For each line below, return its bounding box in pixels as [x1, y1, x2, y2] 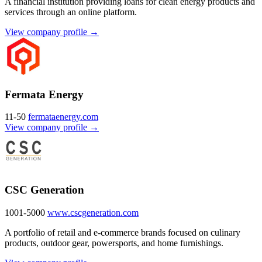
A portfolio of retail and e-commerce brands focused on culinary [5, 227, 240, 237]
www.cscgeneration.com [47, 207, 139, 218]
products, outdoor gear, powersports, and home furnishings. [5, 237, 223, 248]
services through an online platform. [5, 6, 137, 17]
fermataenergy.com [28, 112, 98, 122]
